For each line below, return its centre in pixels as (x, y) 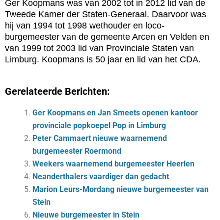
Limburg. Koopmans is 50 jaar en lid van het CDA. (103, 59)
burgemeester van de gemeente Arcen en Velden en (107, 37)
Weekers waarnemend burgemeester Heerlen (113, 164)
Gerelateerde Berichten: (57, 91)
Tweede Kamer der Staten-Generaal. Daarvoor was (106, 14)
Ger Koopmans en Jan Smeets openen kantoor (115, 113)
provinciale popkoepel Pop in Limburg (99, 125)
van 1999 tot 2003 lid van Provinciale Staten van (99, 48)
